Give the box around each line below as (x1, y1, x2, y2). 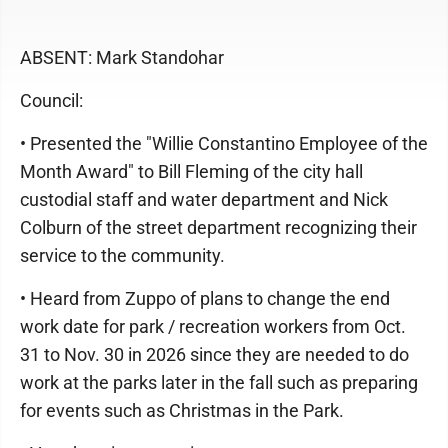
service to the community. (20, 245, 225, 266)
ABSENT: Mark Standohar (20, 47, 224, 68)
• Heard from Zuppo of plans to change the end (20, 288, 390, 309)
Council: (20, 90, 83, 111)
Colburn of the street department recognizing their (20, 217, 417, 238)
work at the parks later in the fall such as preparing (20, 372, 418, 393)
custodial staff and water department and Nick (20, 189, 388, 210)
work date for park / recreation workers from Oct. (20, 316, 406, 337)
